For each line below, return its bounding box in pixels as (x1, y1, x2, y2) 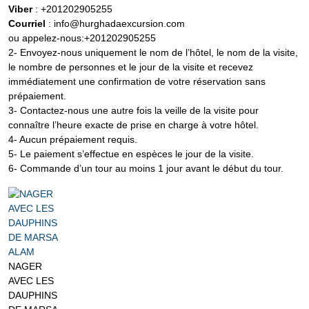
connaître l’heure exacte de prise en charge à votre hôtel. (8, 119, 259, 130)
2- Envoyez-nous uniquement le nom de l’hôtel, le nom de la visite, (8, 47, 298, 58)
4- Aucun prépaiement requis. (8, 134, 137, 145)
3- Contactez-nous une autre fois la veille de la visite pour (8, 105, 259, 116)
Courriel (8, 18, 46, 29)
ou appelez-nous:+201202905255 (8, 32, 156, 43)
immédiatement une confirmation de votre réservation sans (8, 76, 266, 87)
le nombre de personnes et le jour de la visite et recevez (8, 61, 253, 72)
